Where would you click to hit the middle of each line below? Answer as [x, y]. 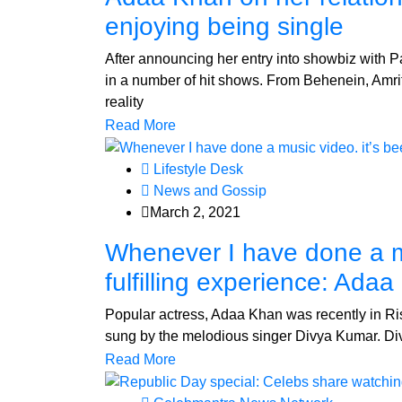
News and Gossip [208, 190]
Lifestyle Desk [197, 169]
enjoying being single [224, 27]
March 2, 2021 [195, 212]
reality [124, 102]
